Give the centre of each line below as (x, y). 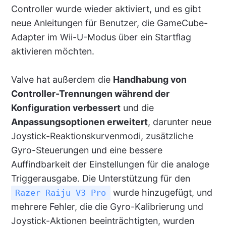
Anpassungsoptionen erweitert (79, 122)
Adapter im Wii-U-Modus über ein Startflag (101, 37)
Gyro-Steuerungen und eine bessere (87, 150)
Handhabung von (150, 80)
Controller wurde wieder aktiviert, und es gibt (106, 9)
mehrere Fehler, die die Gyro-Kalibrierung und (107, 207)
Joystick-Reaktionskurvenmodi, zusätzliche (102, 136)
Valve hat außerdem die (62, 80)
